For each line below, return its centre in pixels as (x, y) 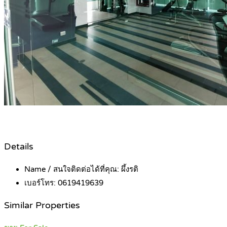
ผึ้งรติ (130, 169)
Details (19, 147)
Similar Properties (42, 206)
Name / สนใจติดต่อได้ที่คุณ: (73, 169)
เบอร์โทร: (41, 183)
